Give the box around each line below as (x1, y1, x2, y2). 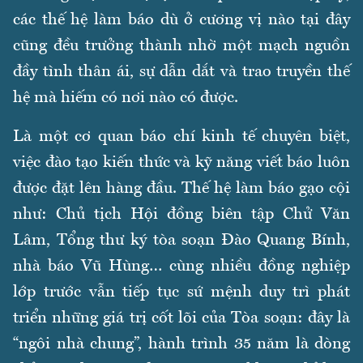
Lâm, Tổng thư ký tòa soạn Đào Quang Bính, (13, 233, 350, 250)
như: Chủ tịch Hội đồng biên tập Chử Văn (13, 207, 350, 224)
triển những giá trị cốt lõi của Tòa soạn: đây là (13, 310, 350, 327)
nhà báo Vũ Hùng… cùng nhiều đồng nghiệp (13, 258, 350, 275)
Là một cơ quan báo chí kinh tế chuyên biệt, (13, 129, 350, 146)
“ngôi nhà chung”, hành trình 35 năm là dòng (13, 336, 350, 353)
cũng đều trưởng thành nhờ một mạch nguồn (13, 38, 350, 55)
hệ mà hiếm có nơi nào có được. (13, 90, 238, 107)
